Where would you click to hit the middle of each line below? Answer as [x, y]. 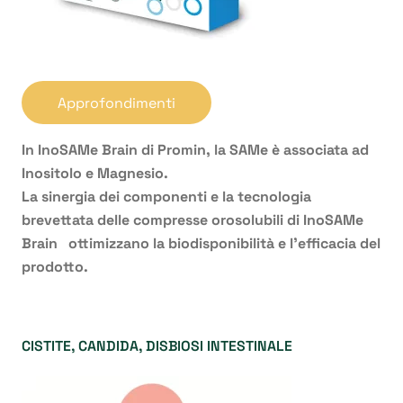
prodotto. [55, 267]
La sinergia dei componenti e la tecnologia [166, 197]
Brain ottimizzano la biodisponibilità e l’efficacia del [201, 244]
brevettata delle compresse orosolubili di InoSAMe [193, 220]
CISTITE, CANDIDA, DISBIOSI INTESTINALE [157, 346]
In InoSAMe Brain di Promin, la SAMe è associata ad [195, 150]
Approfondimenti [116, 103]
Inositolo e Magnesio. [95, 174]
